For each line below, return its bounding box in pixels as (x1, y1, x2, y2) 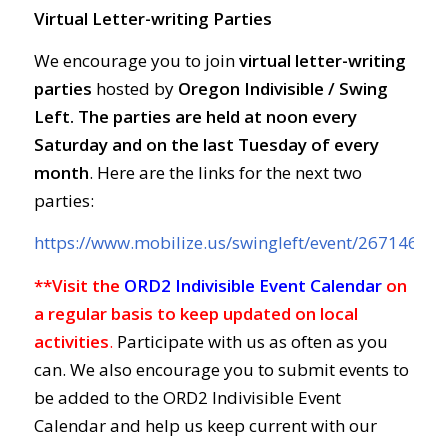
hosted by (91, 76, 178, 100)
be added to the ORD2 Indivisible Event (33, 385, 341, 409)
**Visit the (33, 273, 120, 297)
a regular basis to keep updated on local (33, 301, 358, 325)
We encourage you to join (33, 48, 239, 72)
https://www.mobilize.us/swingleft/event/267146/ (33, 231, 424, 255)
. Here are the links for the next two (88, 160, 362, 184)
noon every (265, 104, 357, 128)
